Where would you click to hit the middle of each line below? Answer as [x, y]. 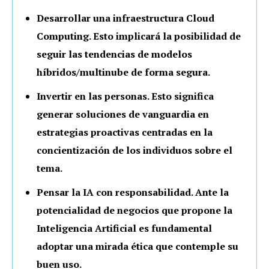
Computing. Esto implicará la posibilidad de [139, 36]
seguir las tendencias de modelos [114, 54]
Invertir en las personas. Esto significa [125, 96]
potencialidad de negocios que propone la [134, 210]
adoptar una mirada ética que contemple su [138, 246]
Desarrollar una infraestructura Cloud [125, 18]
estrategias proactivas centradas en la [125, 132]
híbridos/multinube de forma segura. [123, 72]
